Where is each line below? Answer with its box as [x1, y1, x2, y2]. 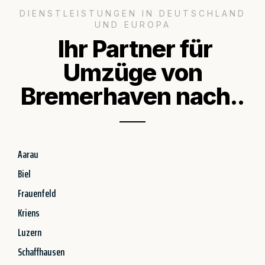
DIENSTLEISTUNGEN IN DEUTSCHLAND [19, 8, 246, 18]
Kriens [18, 204, 40, 221]
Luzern [18, 224, 41, 241]
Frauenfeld [18, 185, 56, 202]
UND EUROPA [94, 19, 171, 30]
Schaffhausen [18, 243, 64, 260]
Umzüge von [63, 57, 202, 87]
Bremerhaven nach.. [21, 81, 244, 111]
